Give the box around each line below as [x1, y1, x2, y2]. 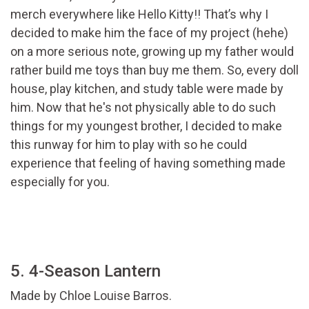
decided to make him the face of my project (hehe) [10, 26, 288, 41]
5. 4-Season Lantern [10, 261, 161, 281]
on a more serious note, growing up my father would [10, 44, 294, 59]
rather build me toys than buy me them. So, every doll [10, 63, 299, 78]
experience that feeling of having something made [10, 156, 286, 171]
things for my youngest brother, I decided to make [10, 119, 282, 134]
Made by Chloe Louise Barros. [10, 288, 172, 303]
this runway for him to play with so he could [10, 137, 247, 152]
